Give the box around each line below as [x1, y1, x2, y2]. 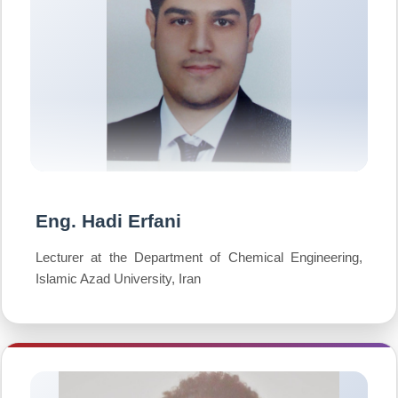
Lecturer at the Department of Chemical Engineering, [36, 250, 362, 265]
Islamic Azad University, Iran [36, 271, 201, 286]
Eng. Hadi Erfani [36, 211, 181, 231]
